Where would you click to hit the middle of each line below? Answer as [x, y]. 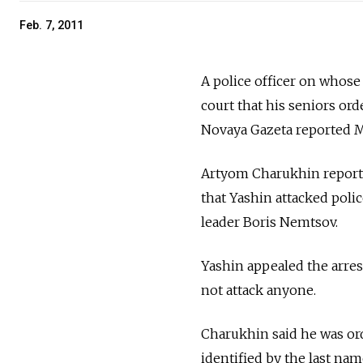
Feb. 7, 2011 [51, 25]
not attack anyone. [258, 290]
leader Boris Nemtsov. [269, 222]
